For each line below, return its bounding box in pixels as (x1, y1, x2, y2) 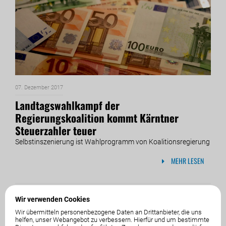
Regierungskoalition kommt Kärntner (15, 109, 179, 126)
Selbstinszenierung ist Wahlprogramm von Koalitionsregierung (15, 137, 210, 146)
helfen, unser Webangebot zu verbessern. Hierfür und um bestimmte (15, 215, 209, 223)
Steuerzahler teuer (15, 122, 96, 138)
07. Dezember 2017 (15, 84, 63, 91)
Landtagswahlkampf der (15, 97, 120, 113)
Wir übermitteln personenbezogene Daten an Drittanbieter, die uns (15, 208, 202, 216)
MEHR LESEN (169, 155, 204, 166)
